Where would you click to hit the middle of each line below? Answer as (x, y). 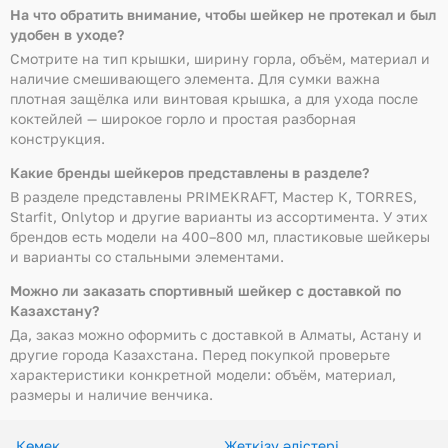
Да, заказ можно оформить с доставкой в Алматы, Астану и (216, 334)
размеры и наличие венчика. (111, 394)
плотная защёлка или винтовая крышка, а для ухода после (214, 98)
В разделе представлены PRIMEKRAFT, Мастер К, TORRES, (213, 196)
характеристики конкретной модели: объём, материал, (203, 374)
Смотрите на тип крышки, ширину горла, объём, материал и (220, 58)
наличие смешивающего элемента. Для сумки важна (195, 78)
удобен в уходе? (67, 34)
